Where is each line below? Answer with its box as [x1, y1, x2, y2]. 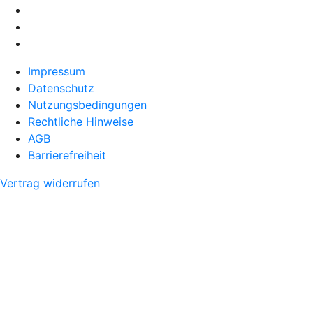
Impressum [28, 64, 85, 79]
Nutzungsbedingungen [28, 98, 147, 112]
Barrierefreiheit [28, 148, 106, 163]
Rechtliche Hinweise [28, 115, 133, 129]
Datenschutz [28, 81, 94, 96]
